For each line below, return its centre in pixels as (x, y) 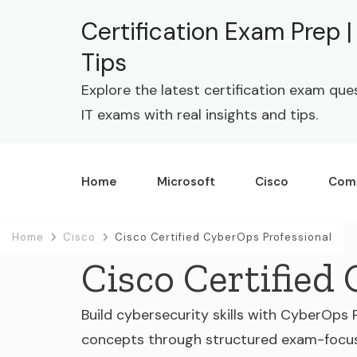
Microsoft (186, 182)
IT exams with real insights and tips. (200, 115)
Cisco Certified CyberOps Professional (224, 237)
